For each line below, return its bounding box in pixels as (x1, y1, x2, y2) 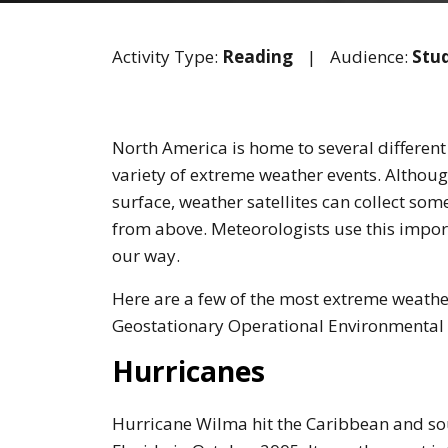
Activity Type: (112, 44, 222, 68)
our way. (112, 243, 180, 267)
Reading (222, 44, 293, 68)
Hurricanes (112, 351, 265, 390)
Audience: (330, 44, 412, 68)
